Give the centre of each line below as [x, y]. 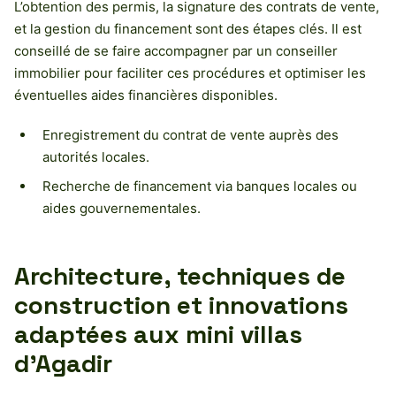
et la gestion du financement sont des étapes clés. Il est [188, 28]
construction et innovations [181, 305]
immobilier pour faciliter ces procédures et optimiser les [190, 72]
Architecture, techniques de [180, 275]
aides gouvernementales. [122, 208]
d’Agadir [63, 363]
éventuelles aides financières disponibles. [146, 95]
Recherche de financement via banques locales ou [200, 186]
